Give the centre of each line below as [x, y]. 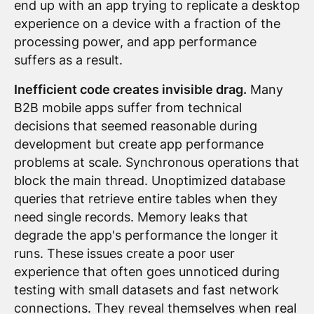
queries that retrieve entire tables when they [145, 199]
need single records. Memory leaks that [131, 217]
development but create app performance [138, 144]
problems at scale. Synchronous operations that [156, 163]
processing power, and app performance [135, 42]
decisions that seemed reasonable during [135, 126]
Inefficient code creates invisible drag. [130, 90]
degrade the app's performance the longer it [146, 235]
